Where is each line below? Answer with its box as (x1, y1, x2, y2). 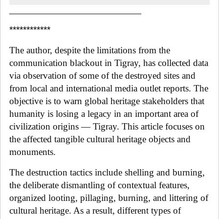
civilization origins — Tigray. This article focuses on (9, 121, 205, 131)
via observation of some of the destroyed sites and (9, 70, 196, 81)
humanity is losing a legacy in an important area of (9, 108, 198, 119)
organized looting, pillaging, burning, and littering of (9, 192, 208, 203)
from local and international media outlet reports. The (9, 83, 208, 93)
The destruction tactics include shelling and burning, (9, 167, 205, 177)
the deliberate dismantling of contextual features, (9, 179, 190, 190)
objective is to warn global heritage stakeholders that (9, 95, 204, 106)
